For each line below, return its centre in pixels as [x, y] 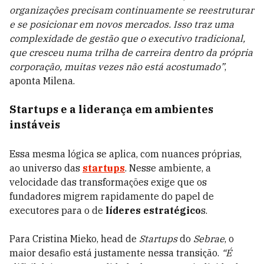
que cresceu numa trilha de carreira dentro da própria [131, 52]
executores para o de [57, 210]
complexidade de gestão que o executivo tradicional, [127, 38]
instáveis [35, 125]
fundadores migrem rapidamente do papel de [112, 196]
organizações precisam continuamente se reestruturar [132, 10]
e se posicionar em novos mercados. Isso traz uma [122, 24]
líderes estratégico [153, 210]
